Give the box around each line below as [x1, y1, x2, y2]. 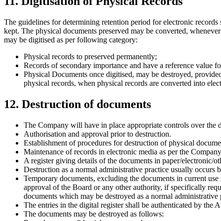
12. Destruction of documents [4, 98, 151, 111]
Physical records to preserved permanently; [24, 52, 157, 61]
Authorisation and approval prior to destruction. [24, 130, 171, 138]
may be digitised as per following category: [4, 36, 138, 44]
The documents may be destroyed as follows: [24, 210, 164, 218]
